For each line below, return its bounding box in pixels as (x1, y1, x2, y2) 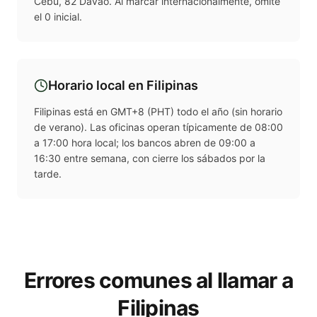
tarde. (34, 168, 62, 180)
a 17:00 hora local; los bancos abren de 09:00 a (34, 137, 255, 149)
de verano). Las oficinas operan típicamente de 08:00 (34, 121, 283, 134)
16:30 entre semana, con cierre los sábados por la (34, 152, 265, 165)
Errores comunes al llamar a (24, 267, 293, 294)
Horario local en (48, 78, 146, 93)
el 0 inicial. (34, 11, 82, 23)
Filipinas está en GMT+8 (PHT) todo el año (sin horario (34, 105, 282, 118)
